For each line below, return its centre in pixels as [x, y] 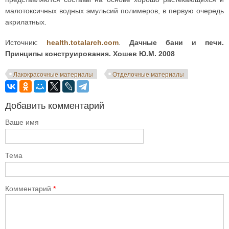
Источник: [26, 42]
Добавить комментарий [55, 106]
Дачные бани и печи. [177, 42]
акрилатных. [26, 22]
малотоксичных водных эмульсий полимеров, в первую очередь [114, 11]
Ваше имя [22, 122]
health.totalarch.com [83, 42]
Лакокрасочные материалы [53, 75]
